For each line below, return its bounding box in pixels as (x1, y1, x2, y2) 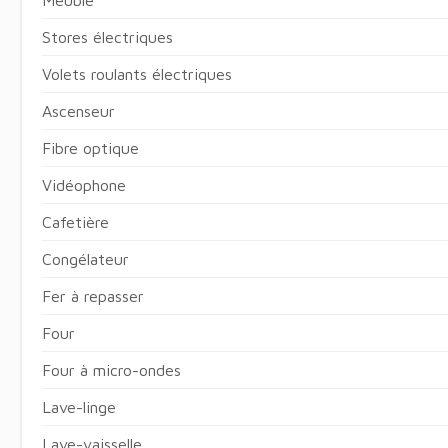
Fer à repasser (41, 286, 144, 305)
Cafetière (41, 212, 109, 231)
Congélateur (41, 249, 129, 268)
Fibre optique (41, 138, 139, 157)
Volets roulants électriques (41, 64, 232, 83)
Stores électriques (41, 27, 173, 46)
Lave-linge (41, 397, 116, 416)
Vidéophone (41, 175, 126, 194)
